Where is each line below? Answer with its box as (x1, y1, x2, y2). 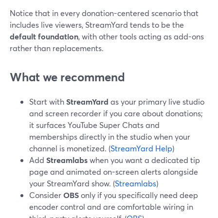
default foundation (10, 31, 78, 41)
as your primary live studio (109, 96, 204, 107)
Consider (29, 190, 63, 200)
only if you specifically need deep (79, 190, 198, 200)
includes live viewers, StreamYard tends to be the (10, 19, 184, 30)
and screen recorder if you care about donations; (29, 108, 203, 118)
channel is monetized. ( (29, 143, 110, 153)
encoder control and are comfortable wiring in (29, 201, 193, 212)
